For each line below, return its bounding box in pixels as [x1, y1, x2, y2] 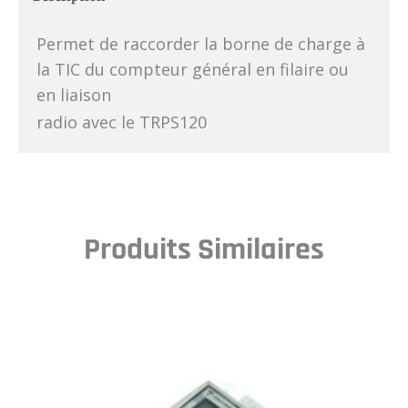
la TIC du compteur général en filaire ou [36, 57, 349, 80]
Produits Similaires [84, 229, 324, 270]
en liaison [36, 83, 111, 106]
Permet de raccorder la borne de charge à [36, 32, 365, 55]
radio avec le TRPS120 [36, 110, 207, 133]
